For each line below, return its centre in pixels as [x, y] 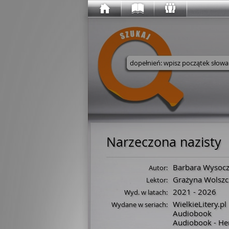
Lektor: [157, 180]
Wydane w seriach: [140, 204]
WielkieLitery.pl [200, 204]
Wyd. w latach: [146, 192]
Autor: [158, 168]
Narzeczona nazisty [164, 142]
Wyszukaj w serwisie [190, 80]
